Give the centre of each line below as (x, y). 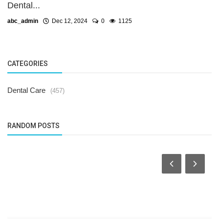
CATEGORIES (28, 63)
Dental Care (26, 90)
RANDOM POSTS (33, 125)
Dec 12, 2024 (68, 21)
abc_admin (23, 21)
